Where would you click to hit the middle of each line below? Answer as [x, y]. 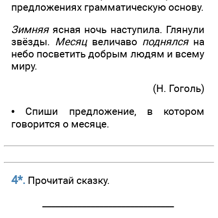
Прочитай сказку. [68, 181]
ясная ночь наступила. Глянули [127, 30]
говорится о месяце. [60, 124]
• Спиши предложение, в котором [108, 111]
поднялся [165, 42]
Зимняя [30, 30]
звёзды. [33, 42]
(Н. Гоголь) [179, 89]
